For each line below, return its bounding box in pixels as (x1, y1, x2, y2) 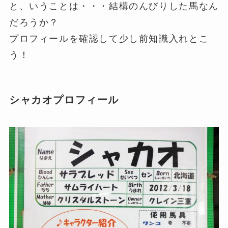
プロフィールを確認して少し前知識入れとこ (9, 34, 209, 44)
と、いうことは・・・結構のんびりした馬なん (9, 1, 219, 12)
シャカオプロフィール (9, 94, 120, 106)
